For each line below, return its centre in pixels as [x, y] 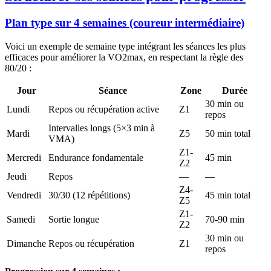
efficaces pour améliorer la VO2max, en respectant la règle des [124, 57]
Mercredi [24, 158]
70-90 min [225, 220]
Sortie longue [74, 220]
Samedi [21, 220]
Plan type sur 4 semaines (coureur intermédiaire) [125, 23]
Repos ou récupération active [104, 109]
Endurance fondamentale [96, 158]
